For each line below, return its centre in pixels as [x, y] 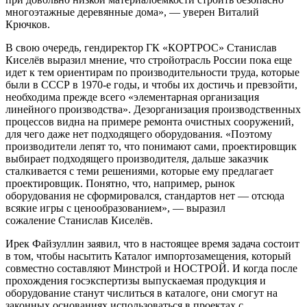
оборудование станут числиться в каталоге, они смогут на [142, 293]
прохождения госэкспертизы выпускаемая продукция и [136, 281]
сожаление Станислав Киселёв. [79, 221]
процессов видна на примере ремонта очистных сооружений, [150, 122]
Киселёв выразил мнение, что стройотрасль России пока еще [149, 60]
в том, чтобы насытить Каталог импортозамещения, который [148, 256]
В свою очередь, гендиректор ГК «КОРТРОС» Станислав [141, 48]
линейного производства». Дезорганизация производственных [153, 110]
